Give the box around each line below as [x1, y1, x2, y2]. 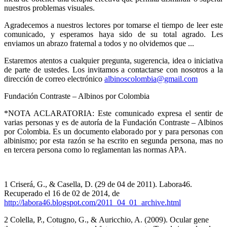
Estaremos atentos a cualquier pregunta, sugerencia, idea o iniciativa [4, 56, 223, 65]
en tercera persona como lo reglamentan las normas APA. [4, 145, 186, 154]
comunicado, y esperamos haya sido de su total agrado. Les [4, 29, 223, 39]
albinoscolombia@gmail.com [104, 74, 198, 83]
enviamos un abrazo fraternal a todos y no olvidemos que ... [4, 39, 194, 48]
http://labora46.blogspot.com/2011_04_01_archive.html [4, 198, 181, 207]
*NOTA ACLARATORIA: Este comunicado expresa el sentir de [4, 108, 223, 118]
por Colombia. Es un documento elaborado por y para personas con [4, 127, 223, 136]
